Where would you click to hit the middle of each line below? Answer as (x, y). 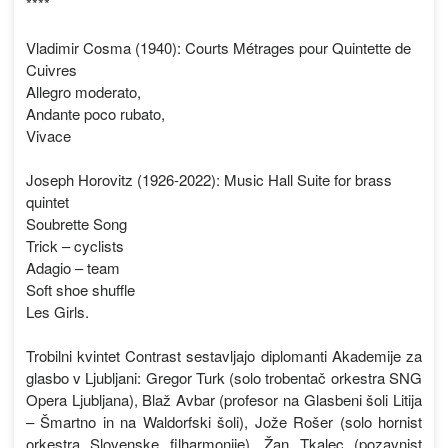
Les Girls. (57, 312)
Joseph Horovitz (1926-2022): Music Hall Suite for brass (208, 180)
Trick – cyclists (74, 246)
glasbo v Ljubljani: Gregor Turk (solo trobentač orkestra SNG (223, 378)
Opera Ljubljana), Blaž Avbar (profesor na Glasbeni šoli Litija (223, 400)
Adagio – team (72, 268)
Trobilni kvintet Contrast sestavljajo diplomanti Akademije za (223, 356)
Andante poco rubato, (95, 114)
